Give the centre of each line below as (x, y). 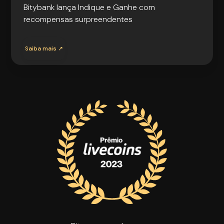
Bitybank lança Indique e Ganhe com (89, 7)
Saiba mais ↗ (44, 48)
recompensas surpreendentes (78, 19)
